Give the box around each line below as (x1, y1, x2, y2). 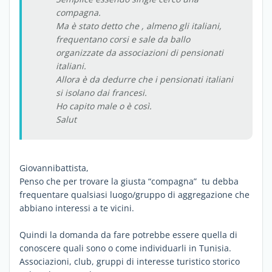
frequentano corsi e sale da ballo (56, 33, 190, 45)
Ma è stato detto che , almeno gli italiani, (56, 19, 222, 32)
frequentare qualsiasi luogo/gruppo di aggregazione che (19, 188, 250, 200)
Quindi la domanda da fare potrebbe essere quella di (19, 228, 237, 240)
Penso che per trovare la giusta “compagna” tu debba (19, 175, 239, 187)
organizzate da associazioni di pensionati (56, 46, 223, 58)
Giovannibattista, (19, 161, 89, 174)
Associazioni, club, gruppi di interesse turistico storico (19, 255, 240, 267)
